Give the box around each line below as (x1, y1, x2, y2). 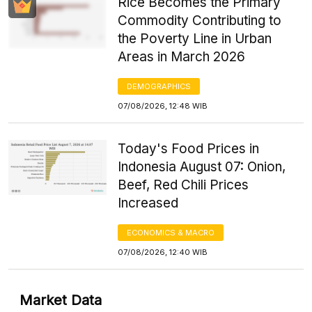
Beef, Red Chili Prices (118, 176, 249, 193)
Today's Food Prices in (118, 140, 260, 157)
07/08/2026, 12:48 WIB (118, 100, 208, 111)
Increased (118, 194, 179, 211)
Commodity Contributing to (118, 12, 282, 29)
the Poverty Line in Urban (118, 30, 272, 47)
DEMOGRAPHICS (127, 81, 192, 91)
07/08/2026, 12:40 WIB (118, 247, 208, 257)
